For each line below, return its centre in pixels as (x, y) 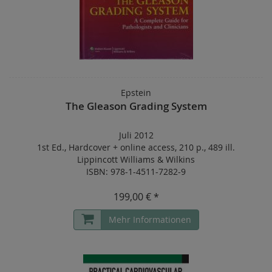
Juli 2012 (136, 135)
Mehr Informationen (150, 219)
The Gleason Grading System (136, 106)
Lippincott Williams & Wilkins (136, 159)
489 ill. (222, 147)
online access (148, 147)
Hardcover (90, 147)
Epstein (136, 92)
